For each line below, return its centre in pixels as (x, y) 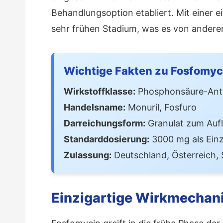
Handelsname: (95, 107)
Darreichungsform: (105, 123)
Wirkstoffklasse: (100, 91)
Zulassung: (88, 155)
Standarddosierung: (107, 139)
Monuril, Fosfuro (161, 107)
